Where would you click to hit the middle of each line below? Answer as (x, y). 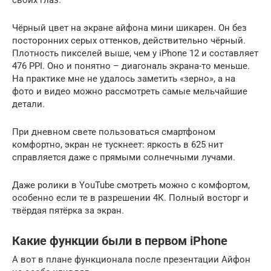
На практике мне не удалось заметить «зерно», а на (124, 79)
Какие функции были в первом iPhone (120, 241)
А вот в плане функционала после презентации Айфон (131, 260)
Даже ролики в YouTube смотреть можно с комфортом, (131, 185)
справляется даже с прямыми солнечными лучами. (124, 157)
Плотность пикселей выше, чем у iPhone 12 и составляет (135, 53)
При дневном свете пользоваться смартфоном (114, 132)
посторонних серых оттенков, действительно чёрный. (129, 41)
